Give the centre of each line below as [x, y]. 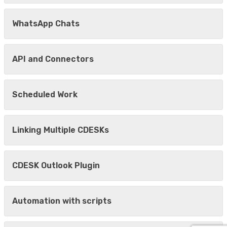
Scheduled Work [45, 95]
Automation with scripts [62, 201]
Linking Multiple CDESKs [61, 130]
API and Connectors [53, 59]
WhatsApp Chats [46, 24]
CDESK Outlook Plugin [56, 166]
